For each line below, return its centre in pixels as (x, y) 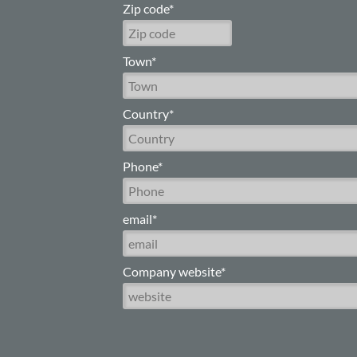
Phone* (143, 166)
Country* (149, 113)
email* (140, 218)
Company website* (175, 271)
